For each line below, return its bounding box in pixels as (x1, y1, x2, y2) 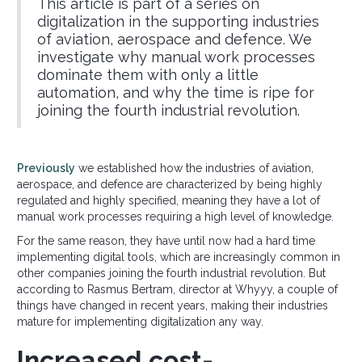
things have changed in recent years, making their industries (17, 299, 328, 313)
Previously (17, 162, 75, 175)
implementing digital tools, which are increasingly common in (17, 250, 340, 264)
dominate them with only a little (37, 66, 259, 84)
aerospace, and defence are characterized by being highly (17, 178, 322, 192)
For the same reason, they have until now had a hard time (17, 234, 315, 248)
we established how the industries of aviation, (75, 162, 314, 175)
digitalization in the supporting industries (37, 13, 319, 31)
